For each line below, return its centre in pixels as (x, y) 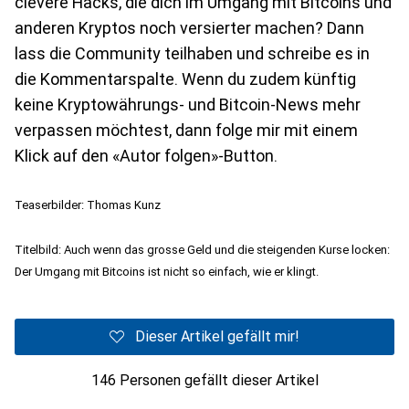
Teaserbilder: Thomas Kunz (88, 205)
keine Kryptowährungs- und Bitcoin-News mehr (188, 105)
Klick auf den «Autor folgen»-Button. (146, 156)
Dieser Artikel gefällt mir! (217, 336)
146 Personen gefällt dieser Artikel (204, 380)
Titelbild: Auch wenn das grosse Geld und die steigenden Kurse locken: (202, 250)
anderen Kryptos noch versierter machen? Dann (189, 28)
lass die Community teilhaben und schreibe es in (192, 53)
